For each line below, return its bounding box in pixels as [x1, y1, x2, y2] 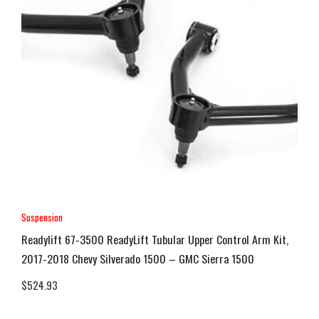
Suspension [21, 209, 63, 225]
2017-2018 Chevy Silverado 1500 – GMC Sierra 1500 [21, 249, 254, 267]
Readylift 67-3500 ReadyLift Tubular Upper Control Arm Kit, [21, 230, 288, 248]
